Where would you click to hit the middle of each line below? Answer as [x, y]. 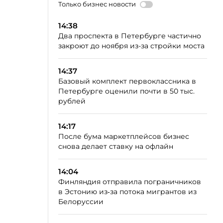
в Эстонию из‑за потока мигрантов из [127, 192]
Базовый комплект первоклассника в [127, 81]
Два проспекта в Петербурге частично [130, 36]
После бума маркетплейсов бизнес [124, 136]
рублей [72, 101]
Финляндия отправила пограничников [130, 182]
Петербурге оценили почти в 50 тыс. [126, 91]
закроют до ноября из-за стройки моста [131, 46]
